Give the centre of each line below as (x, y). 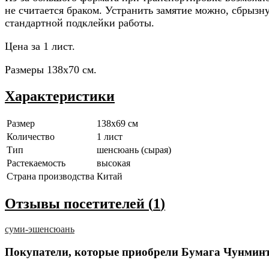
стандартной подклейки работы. (80, 23)
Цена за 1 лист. (40, 46)
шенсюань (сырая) (134, 150)
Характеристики (60, 96)
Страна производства (50, 176)
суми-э (19, 229)
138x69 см (117, 123)
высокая (113, 163)
